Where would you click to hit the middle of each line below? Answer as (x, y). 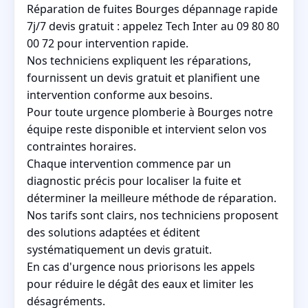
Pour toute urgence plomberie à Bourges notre (150, 112)
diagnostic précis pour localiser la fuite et (134, 180)
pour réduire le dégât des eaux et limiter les (140, 284)
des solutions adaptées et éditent (113, 232)
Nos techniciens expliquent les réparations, (139, 60)
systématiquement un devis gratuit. (119, 249)
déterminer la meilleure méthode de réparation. (152, 198)
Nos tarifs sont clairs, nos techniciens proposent (153, 215)
